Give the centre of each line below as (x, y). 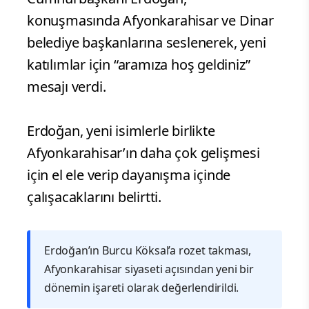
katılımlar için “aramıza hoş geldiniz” (139, 64)
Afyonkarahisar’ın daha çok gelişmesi (143, 152)
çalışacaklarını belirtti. (94, 197)
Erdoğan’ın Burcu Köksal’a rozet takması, (148, 250)
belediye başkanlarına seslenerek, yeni (147, 42)
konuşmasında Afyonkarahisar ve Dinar (150, 20)
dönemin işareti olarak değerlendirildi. (142, 287)
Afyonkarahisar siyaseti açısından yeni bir (149, 269)
